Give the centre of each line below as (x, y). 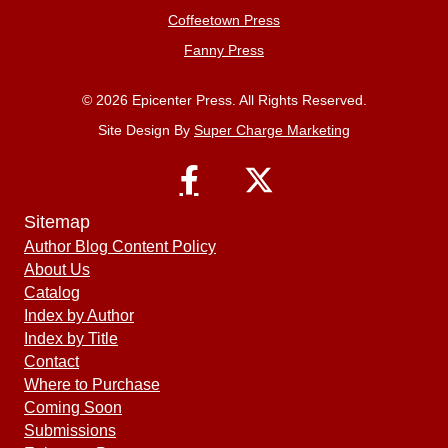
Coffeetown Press (224, 20)
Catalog (52, 293)
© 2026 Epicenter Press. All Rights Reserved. (224, 100)
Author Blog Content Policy (120, 247)
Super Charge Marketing (272, 130)
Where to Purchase (92, 385)
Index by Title (71, 339)
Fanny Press (224, 50)
